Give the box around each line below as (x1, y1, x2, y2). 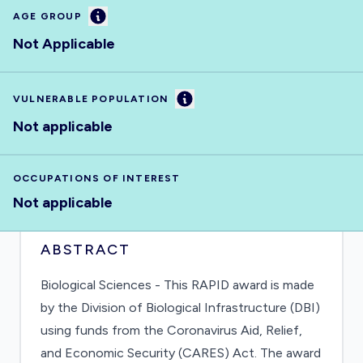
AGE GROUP (13, 11, 82, 22)
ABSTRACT (41, 241, 130, 258)
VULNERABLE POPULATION (13, 93, 169, 105)
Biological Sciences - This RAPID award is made (41, 277, 314, 293)
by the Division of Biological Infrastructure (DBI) (41, 300, 320, 315)
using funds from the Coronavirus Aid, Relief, (41, 322, 302, 338)
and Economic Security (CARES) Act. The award (41, 345, 321, 361)
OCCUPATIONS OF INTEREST (13, 173, 181, 184)
